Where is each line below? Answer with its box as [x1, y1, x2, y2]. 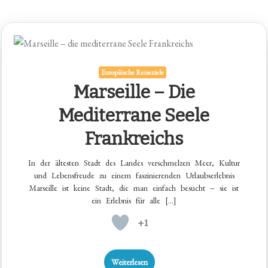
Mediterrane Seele [59, 105, 209, 127]
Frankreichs [85, 128, 183, 150]
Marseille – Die [73, 81, 195, 103]
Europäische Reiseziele [101, 68, 164, 78]
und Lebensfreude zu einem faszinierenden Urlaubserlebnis [33, 170, 234, 181]
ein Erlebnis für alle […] [92, 195, 176, 206]
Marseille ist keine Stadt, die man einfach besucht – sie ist [29, 182, 239, 194]
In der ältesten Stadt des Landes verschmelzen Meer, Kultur [28, 157, 240, 169]
